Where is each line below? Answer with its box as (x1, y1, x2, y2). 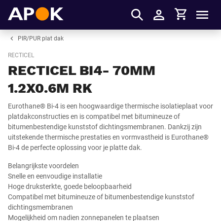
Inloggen (159, 16, 189, 25)
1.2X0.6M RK (8, 80, 92, 96)
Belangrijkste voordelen (8, 162, 79, 170)
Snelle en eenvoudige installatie (8, 172, 102, 180)
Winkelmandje (170, 5, 219, 14)
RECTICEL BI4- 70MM (8, 62, 155, 78)
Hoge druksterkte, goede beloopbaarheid (8, 183, 132, 190)
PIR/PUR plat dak (18, 35, 64, 42)
